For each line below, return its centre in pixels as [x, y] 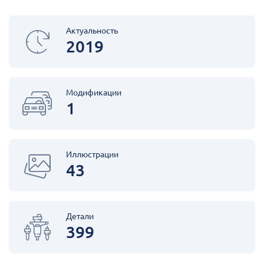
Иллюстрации [92, 154]
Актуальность [92, 31]
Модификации [94, 93]
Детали [80, 216]
